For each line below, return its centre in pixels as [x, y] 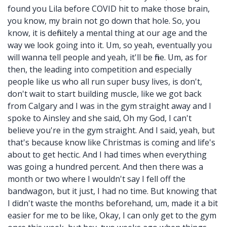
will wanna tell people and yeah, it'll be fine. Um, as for [107, 57]
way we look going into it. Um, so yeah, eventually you [110, 45]
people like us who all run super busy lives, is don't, [105, 82]
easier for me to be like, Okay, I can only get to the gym [112, 215]
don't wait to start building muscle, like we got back [105, 94]
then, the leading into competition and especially [100, 69]
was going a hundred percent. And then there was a [105, 167]
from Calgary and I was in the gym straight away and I [109, 106]
